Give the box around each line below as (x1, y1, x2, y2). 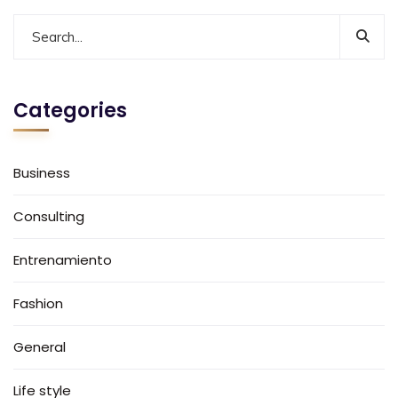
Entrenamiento (13, 250, 112, 269)
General (13, 337, 66, 356)
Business (13, 163, 70, 182)
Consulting (13, 206, 84, 226)
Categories (13, 96, 127, 124)
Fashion (13, 293, 63, 313)
